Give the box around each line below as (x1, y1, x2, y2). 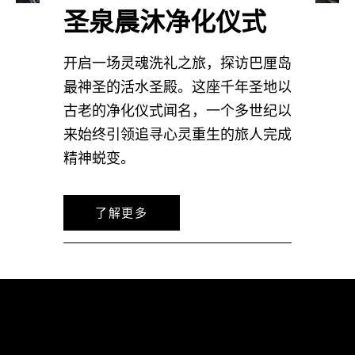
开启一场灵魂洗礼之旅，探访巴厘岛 (63, 56, 292, 71)
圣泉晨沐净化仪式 (63, 7, 266, 36)
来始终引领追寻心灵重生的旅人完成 (63, 128, 292, 143)
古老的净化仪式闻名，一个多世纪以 (63, 104, 292, 119)
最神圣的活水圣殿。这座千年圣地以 (63, 80, 292, 95)
